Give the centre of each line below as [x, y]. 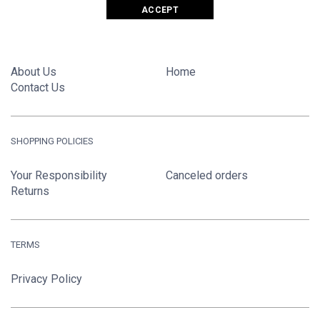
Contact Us [38, 87]
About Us [34, 72]
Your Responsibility [59, 175]
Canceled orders [207, 175]
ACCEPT [160, 10]
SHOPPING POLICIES [52, 141]
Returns [30, 191]
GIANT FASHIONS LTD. [56, 37]
